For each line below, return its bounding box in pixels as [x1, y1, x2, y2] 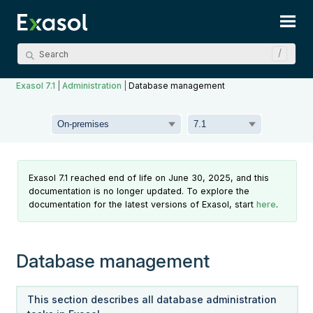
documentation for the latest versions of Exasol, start [29, 199, 257, 210]
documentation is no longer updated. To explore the [29, 186, 250, 197]
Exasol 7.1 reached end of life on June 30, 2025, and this [29, 173, 270, 184]
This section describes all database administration [27, 293, 277, 306]
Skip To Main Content [112, 18, 201, 28]
